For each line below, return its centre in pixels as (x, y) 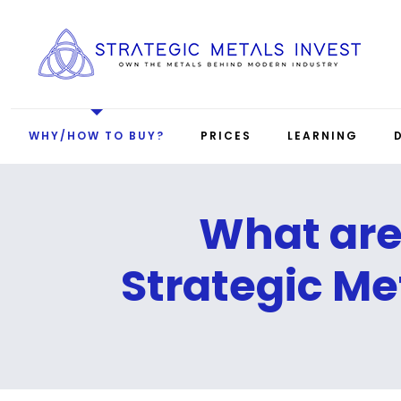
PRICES (226, 136)
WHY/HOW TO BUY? (97, 136)
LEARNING (323, 136)
